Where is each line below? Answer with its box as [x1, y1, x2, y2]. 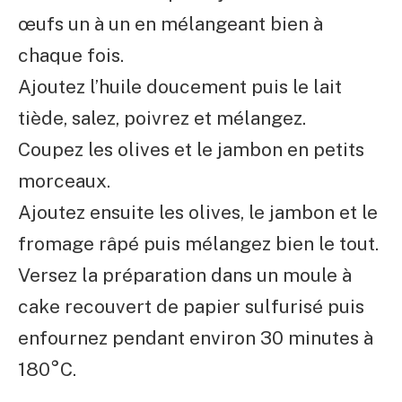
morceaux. [18, 169, 110, 192]
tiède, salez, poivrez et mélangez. [18, 106, 306, 129]
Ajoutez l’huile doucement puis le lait [18, 74, 342, 98]
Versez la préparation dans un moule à [18, 263, 352, 286]
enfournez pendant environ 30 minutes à [18, 326, 373, 349]
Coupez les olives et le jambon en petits [18, 137, 364, 161]
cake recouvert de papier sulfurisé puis [18, 294, 364, 318]
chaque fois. [18, 43, 124, 66]
